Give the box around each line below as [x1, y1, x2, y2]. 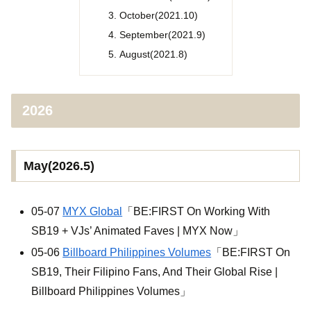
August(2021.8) [119, 49, 188, 60]
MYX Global [62, 205, 123, 218]
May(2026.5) [23, 159, 94, 174]
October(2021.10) [119, 10, 199, 22]
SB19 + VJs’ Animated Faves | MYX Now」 [31, 225, 244, 237]
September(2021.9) [119, 29, 206, 41]
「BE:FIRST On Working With [122, 205, 271, 218]
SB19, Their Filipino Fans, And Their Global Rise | [31, 266, 278, 278]
